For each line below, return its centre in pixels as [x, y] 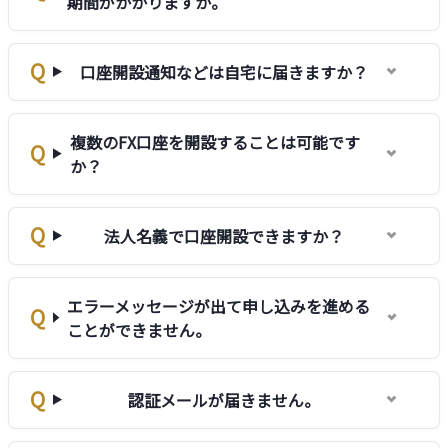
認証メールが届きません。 [223, 399]
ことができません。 [138, 329]
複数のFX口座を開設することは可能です [214, 141]
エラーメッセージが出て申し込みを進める [218, 305]
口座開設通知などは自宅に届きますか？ [223, 71]
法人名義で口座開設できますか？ [223, 235]
